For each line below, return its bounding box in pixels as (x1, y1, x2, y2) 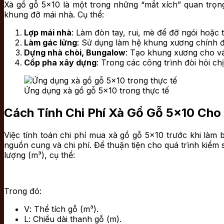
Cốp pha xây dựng (24, 57, 96, 68)
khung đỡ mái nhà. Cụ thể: (4, 9, 104, 20)
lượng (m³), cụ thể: (4, 149, 75, 160)
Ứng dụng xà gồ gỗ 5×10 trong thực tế (24, 85, 169, 96)
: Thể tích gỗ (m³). (29, 203, 98, 214)
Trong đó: (4, 185, 41, 196)
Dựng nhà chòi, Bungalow (24, 47, 125, 58)
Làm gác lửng (24, 37, 77, 48)
